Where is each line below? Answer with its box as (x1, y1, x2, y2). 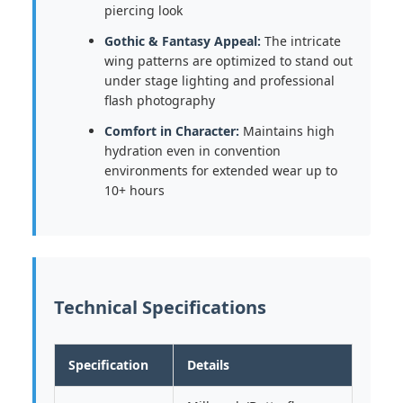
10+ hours (104, 182, 165, 199)
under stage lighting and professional (104, 72, 335, 89)
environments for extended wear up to (104, 162, 337, 179)
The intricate (261, 32, 341, 49)
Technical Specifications (54, 295, 266, 319)
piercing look (104, 2, 183, 19)
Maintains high (239, 122, 335, 139)
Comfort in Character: (104, 122, 239, 139)
